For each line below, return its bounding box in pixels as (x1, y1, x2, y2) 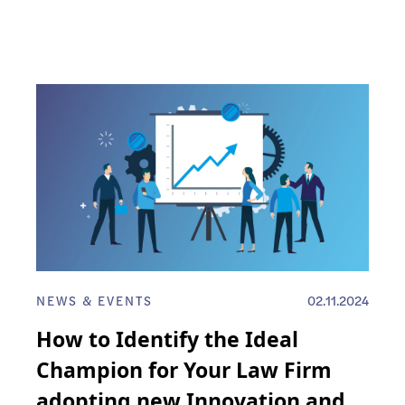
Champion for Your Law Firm (36, 355, 332, 385)
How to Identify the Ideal (36, 325, 298, 354)
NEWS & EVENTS (36, 291, 153, 310)
